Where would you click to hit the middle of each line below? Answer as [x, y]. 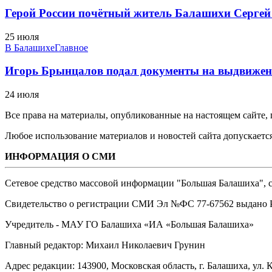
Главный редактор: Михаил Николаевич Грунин [105, 245]
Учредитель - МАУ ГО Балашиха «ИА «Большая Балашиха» [129, 225]
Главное [71, 47]
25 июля [22, 36]
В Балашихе [30, 47]
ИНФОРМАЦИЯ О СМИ [60, 157]
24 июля [22, 95]
